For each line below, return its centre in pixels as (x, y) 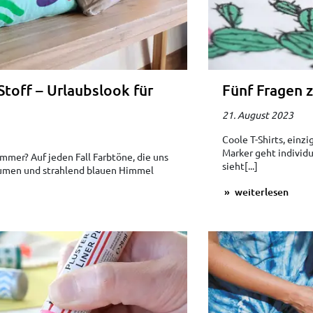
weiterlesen (260, 192)
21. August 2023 (257, 115)
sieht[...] (240, 166)
